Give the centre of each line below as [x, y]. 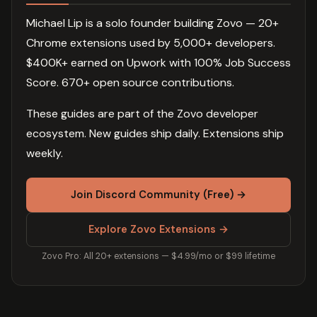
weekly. [45, 154]
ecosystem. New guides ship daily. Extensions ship [155, 134]
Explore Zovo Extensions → [158, 230]
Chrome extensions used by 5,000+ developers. [151, 43]
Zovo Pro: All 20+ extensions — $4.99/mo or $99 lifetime [158, 257]
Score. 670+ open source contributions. [130, 83]
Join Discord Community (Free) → [158, 195]
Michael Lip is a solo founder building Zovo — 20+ [152, 23]
